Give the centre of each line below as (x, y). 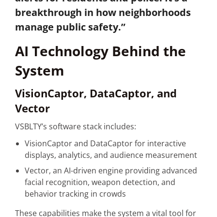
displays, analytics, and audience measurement (111, 155)
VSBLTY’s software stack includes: (76, 127)
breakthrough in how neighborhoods (103, 12)
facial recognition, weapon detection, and (100, 182)
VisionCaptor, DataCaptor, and (96, 93)
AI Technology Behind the (101, 51)
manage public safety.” (70, 27)
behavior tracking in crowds (76, 194)
